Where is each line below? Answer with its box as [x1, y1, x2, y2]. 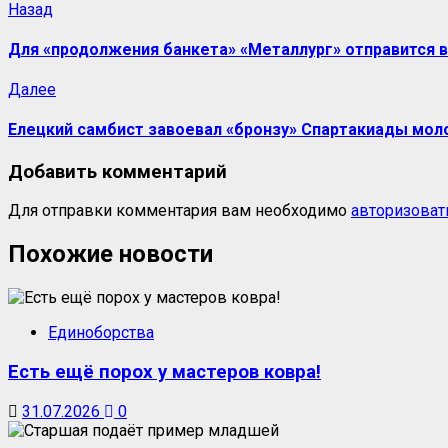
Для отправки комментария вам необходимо [8, 201, 351, 221]
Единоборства [48, 323, 154, 343]
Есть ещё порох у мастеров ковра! [8, 360, 321, 383]
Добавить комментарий [8, 160, 227, 183]
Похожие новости [8, 240, 213, 269]
